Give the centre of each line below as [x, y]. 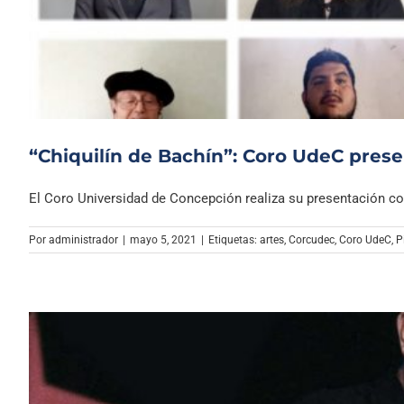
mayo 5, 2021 [163, 240]
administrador [83, 240]
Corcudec [312, 240]
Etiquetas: [234, 240]
